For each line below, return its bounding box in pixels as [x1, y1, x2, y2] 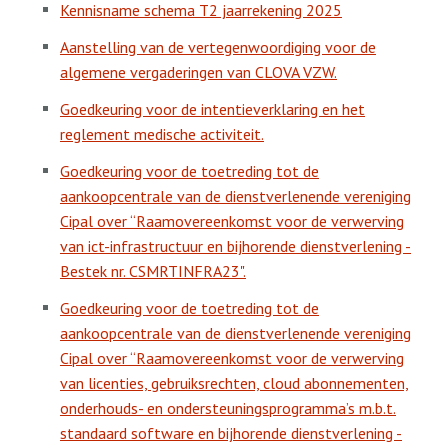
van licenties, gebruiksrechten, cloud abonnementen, [60, 373, 409, 393]
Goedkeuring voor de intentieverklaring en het [60, 99, 365, 119]
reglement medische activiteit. [60, 124, 264, 144]
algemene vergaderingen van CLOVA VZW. [60, 62, 337, 82]
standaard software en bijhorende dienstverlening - [60, 423, 402, 443]
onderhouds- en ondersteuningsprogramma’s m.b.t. [60, 398, 396, 418]
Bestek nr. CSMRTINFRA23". [60, 261, 246, 281]
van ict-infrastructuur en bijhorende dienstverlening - [60, 236, 411, 256]
